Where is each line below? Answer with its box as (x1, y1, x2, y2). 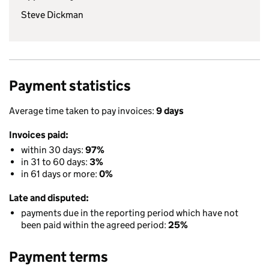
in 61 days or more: (21, 168, 99, 180)
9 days (156, 105, 184, 116)
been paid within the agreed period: (21, 219, 168, 231)
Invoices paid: (9, 129, 68, 141)
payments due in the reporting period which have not (21, 207, 238, 219)
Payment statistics (9, 77, 131, 94)
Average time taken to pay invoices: (9, 105, 156, 116)
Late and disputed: (9, 192, 89, 204)
